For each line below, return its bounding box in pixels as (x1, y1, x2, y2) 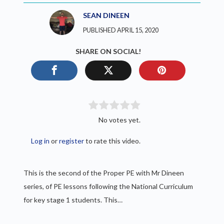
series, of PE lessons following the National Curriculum (23, 181, 193, 190)
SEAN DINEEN (82, 11, 129, 20)
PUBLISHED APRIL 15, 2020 (82, 25, 158, 34)
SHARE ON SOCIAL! (75, 46, 141, 55)
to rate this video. (84, 136, 141, 145)
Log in (31, 136, 50, 145)
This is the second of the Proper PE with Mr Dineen (23, 168, 184, 177)
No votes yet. (98, 115, 141, 124)
